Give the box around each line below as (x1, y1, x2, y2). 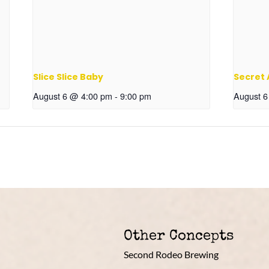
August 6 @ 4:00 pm (33, 89, 113, 103)
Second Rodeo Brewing (123, 249, 219, 261)
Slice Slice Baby (33, 71, 104, 83)
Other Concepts (123, 229, 234, 244)
